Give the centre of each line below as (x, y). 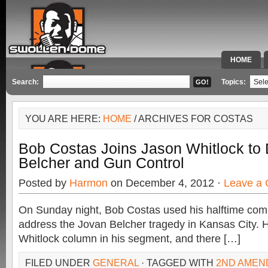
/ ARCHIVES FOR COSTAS (192, 118)
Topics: (234, 82)
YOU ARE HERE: (64, 118)
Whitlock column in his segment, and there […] (130, 239)
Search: (25, 82)
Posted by (44, 183)
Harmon (89, 183)
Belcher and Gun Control (101, 163)
